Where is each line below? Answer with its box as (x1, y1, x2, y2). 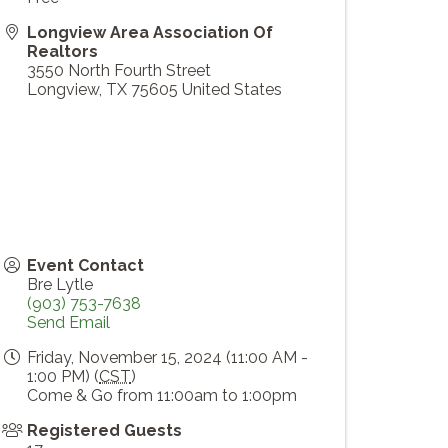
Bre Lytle (27, 275, 93, 295)
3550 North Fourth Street (27, 61, 211, 81)
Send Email (27, 313, 110, 333)
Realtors (27, 42, 98, 62)
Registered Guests (27, 421, 182, 441)
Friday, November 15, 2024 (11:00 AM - (27, 348, 308, 368)
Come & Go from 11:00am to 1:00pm (27, 386, 297, 406)
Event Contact (27, 256, 144, 276)
